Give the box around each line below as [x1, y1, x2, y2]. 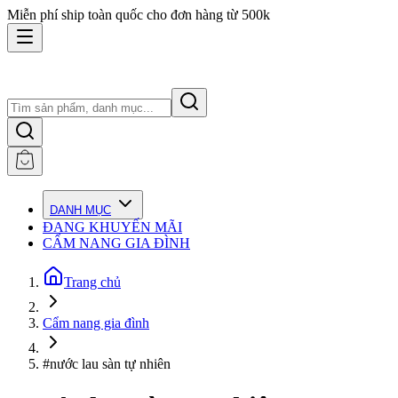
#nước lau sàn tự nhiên [43, 356, 171, 371]
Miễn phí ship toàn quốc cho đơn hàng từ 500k [7, 7, 270, 22]
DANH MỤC [50, 203, 111, 217]
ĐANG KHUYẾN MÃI [43, 219, 182, 235]
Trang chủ [64, 275, 121, 290]
